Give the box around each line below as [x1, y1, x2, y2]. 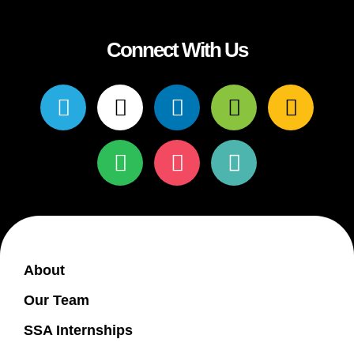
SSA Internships [24, 322, 133, 338]
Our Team [24, 292, 89, 308]
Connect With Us [107, 38, 247, 62]
